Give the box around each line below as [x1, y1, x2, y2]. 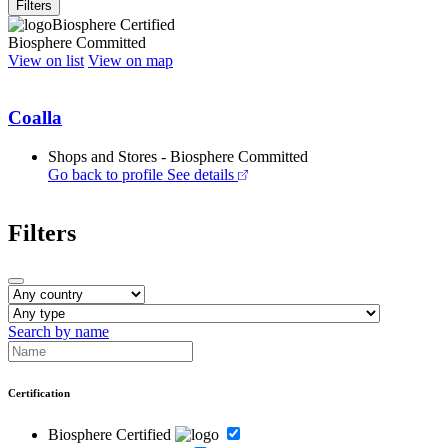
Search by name [8, 322, 109, 340]
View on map [88, 52, 173, 70]
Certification [8, 386, 70, 399]
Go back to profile [48, 165, 163, 183]
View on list [8, 52, 84, 70]
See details [163, 165, 238, 183]
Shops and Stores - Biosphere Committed [48, 147, 308, 165]
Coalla [8, 107, 62, 129]
